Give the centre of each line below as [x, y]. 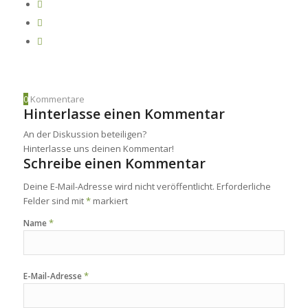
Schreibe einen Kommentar [114, 164]
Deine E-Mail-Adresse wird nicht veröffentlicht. [119, 187]
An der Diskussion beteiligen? [85, 134]
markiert [109, 201]
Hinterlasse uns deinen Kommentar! [98, 149]
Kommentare [57, 99]
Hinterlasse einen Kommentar [124, 114]
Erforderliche [243, 187]
